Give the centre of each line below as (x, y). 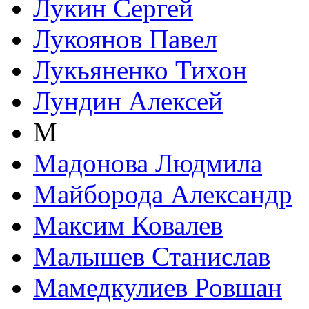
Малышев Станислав (152, 257)
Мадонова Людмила (148, 163)
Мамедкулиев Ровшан (158, 288)
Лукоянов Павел (125, 39)
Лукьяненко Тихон (140, 70)
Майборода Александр (163, 195)
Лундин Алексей (128, 101)
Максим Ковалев (128, 226)
